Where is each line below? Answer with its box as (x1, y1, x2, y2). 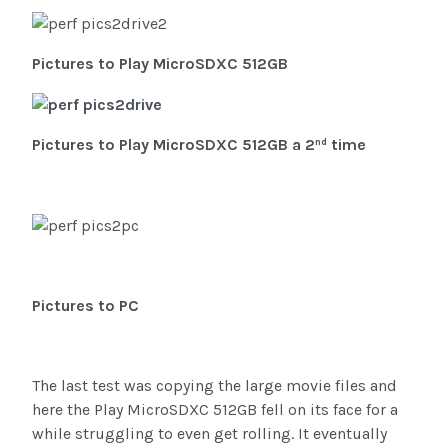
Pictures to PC (32, 295, 139, 315)
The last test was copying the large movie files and (32, 375, 397, 395)
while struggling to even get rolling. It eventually (32, 423, 387, 443)
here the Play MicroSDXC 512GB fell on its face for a (32, 399, 398, 419)
